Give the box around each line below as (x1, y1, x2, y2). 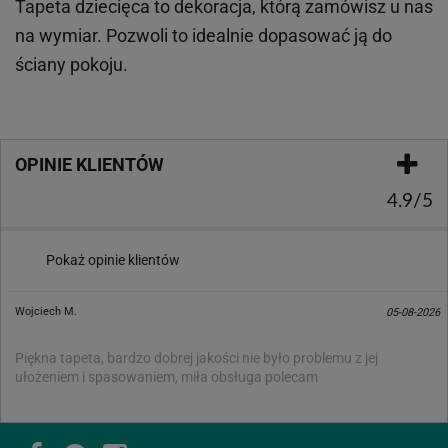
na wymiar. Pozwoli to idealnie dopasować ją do (15, 24, 392, 46)
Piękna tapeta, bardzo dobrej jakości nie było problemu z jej (15, 349, 378, 366)
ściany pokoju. (15, 53, 128, 75)
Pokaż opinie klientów (46, 251, 180, 268)
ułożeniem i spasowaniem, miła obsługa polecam (15, 368, 318, 385)
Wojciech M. (15, 304, 77, 318)
